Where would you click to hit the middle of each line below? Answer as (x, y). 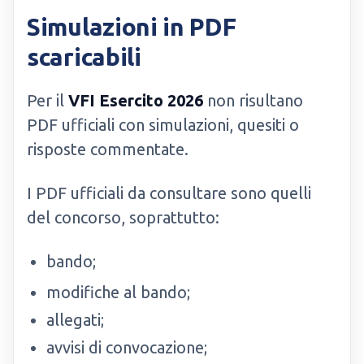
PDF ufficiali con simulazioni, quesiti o (163, 125)
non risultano (253, 100)
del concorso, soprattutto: (123, 217)
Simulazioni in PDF (132, 27)
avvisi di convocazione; (127, 347)
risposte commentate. (108, 149)
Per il (48, 100)
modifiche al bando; (118, 292)
